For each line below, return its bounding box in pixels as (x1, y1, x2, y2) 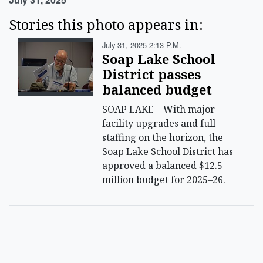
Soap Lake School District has (102, 145, 234, 159)
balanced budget (102, 81, 213, 99)
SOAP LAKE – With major (102, 103, 215, 116)
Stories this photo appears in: (9, 15, 203, 35)
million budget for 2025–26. (102, 173, 226, 187)
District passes (102, 66, 201, 83)
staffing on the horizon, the (102, 131, 224, 144)
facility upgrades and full (102, 117, 216, 130)
